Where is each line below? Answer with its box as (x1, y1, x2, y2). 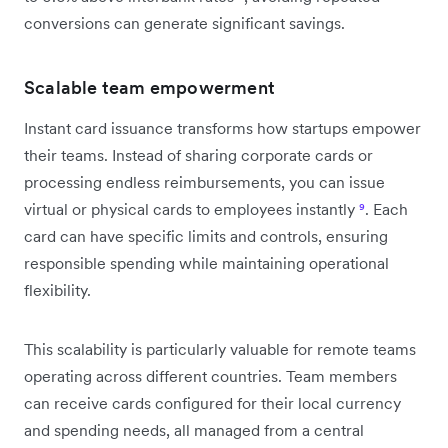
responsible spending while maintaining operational (24, 252, 389, 273)
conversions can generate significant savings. (24, 12, 345, 33)
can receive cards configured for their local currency (24, 392, 401, 413)
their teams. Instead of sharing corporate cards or (24, 144, 373, 165)
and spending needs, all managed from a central (24, 419, 364, 440)
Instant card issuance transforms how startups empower (24, 117, 421, 138)
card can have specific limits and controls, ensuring (24, 225, 388, 246)
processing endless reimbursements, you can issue (24, 171, 385, 192)
